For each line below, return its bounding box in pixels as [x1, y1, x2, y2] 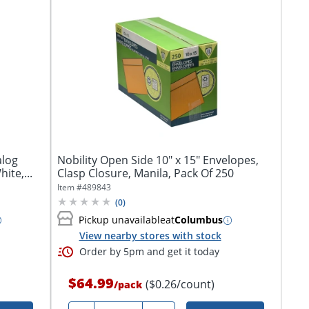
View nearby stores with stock [79, 228, 221, 242]
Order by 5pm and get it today [79, 245, 219, 258]
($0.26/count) [145, 277, 215, 292]
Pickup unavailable [78, 213, 166, 227]
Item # [57, 181, 82, 193]
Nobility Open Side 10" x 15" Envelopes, [57, 152, 259, 168]
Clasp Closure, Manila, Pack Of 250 [57, 165, 234, 181]
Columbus [174, 213, 223, 227]
